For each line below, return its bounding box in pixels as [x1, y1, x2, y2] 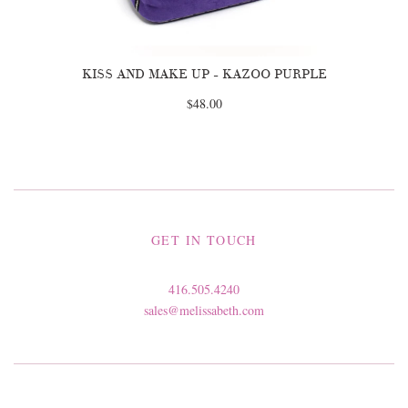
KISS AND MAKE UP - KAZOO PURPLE [81, 66, 327, 83]
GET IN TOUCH [151, 231, 257, 250]
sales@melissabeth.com [144, 301, 264, 320]
